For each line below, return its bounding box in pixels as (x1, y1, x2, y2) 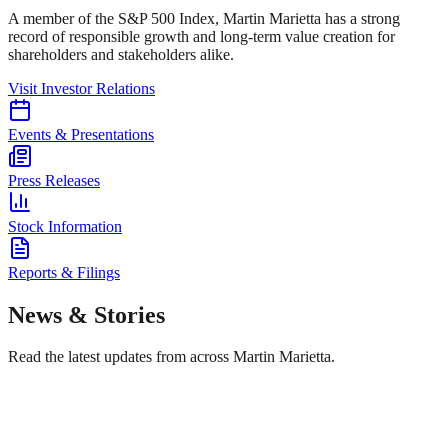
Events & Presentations (8, 125, 154, 143)
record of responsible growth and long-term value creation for (8, 27, 395, 45)
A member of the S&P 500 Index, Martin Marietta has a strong (8, 9, 400, 27)
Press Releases (8, 171, 100, 189)
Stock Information (8, 217, 122, 235)
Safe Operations (8, 412, 109, 430)
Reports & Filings (8, 263, 120, 281)
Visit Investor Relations (8, 79, 155, 97)
